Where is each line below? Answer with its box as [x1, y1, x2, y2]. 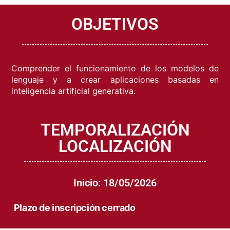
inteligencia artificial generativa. [11, 86, 136, 97]
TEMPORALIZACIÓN [40, 120, 190, 140]
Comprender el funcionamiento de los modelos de [11, 63, 219, 74]
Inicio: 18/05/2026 [73, 177, 157, 189]
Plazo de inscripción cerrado [13, 202, 136, 214]
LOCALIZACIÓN [58, 137, 172, 157]
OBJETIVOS [71, 14, 159, 34]
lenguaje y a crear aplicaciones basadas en [11, 74, 219, 85]
